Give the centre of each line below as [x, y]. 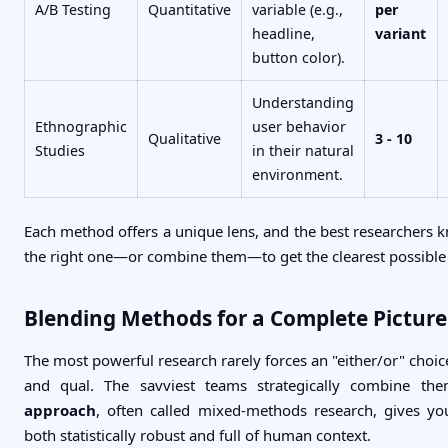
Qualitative [184, 139]
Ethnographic [81, 127]
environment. [297, 175]
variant [400, 34]
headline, [283, 34]
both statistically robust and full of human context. [197, 435]
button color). [298, 58]
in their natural [303, 151]
